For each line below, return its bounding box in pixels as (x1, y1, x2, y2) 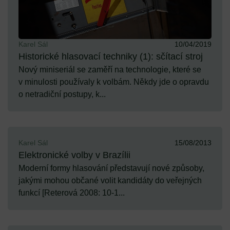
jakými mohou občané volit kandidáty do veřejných (18, 176, 202, 185)
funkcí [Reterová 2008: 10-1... (18, 188, 125, 198)
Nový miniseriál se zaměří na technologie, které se (18, 65, 201, 74)
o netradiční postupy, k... (18, 90, 106, 99)
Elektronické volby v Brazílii (18, 150, 130, 161)
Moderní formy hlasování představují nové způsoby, (18, 164, 204, 173)
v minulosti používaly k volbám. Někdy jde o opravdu (18, 78, 209, 87)
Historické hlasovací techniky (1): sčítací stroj (18, 51, 203, 62)
